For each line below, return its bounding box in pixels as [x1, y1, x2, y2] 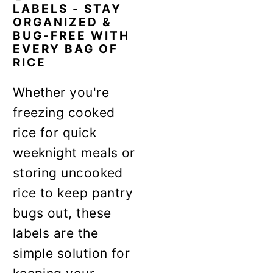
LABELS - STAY [12, 1, 122, 16]
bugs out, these [12, 205, 112, 221]
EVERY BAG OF [12, 41, 118, 56]
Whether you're [12, 84, 109, 100]
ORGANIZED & [12, 15, 112, 29]
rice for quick [12, 124, 96, 140]
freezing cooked [12, 104, 115, 120]
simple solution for [12, 245, 130, 261]
